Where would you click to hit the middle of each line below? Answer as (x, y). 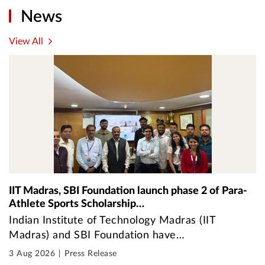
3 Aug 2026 (32, 254)
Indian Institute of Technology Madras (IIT (112, 221)
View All (26, 41)
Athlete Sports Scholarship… (77, 204)
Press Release (91, 254)
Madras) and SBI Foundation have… (97, 235)
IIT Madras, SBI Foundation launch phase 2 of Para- (128, 191)
